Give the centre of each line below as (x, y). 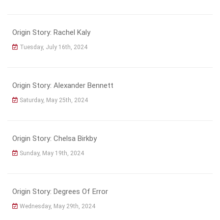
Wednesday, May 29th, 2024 (57, 206)
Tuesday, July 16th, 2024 (54, 47)
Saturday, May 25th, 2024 (54, 100)
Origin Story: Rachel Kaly (51, 32)
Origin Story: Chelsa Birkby (55, 138)
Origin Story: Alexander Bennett (63, 85)
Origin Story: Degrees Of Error (60, 191)
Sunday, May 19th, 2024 (52, 153)
